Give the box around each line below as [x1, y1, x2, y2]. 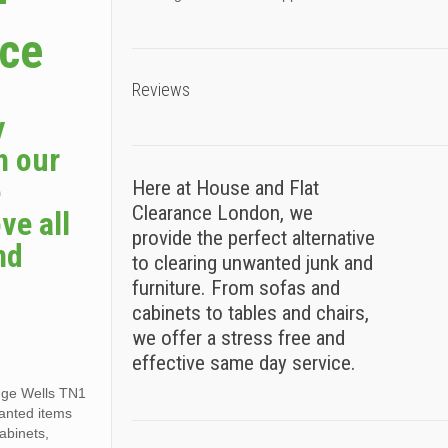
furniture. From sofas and [131, 276, 340, 300]
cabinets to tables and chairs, [131, 301, 369, 325]
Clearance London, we [131, 201, 313, 225]
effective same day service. [131, 351, 356, 375]
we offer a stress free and [131, 326, 345, 350]
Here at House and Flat [131, 176, 319, 200]
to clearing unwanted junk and [131, 251, 373, 275]
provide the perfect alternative [131, 226, 375, 250]
